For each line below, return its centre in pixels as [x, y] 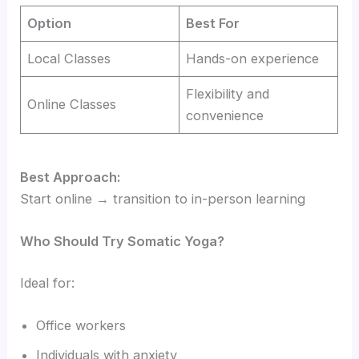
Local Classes [69, 59]
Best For [213, 24]
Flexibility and [228, 94]
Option [50, 24]
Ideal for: [48, 282]
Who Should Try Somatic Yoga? [123, 242]
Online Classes [72, 105]
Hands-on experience [253, 59]
